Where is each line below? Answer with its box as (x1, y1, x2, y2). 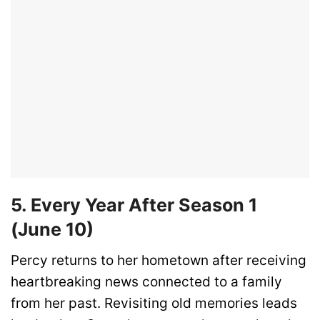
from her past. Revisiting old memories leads (11, 295, 297, 312)
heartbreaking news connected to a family (11, 274, 282, 291)
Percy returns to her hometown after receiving (11, 252, 306, 269)
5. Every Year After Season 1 (11, 194, 257, 216)
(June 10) (11, 218, 94, 240)
